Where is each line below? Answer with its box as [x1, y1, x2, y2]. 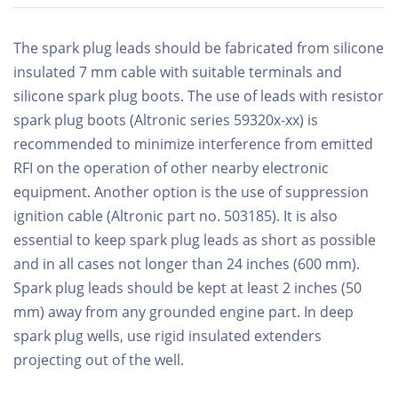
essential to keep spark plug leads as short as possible [13, 229, 376, 250]
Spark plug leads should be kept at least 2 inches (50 [13, 277, 362, 298]
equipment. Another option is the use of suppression [13, 181, 369, 202]
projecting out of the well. [13, 349, 184, 370]
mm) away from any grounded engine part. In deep [13, 301, 354, 322]
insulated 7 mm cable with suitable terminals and [13, 61, 342, 82]
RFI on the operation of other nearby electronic [13, 157, 329, 178]
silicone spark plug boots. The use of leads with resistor [13, 85, 384, 106]
